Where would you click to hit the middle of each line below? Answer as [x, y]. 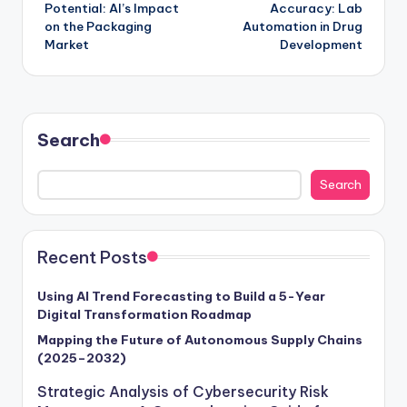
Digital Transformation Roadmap [144, 315]
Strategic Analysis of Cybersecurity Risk [183, 392]
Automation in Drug [303, 26]
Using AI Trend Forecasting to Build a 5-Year [181, 297]
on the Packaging [98, 26]
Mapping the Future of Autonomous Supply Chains [200, 340]
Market [67, 44]
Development [321, 44]
